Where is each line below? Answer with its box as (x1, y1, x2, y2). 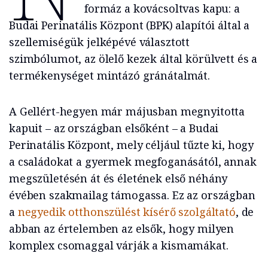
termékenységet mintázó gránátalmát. (9, 68, 210, 83)
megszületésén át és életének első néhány (9, 171, 228, 186)
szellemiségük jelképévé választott (9, 35, 190, 50)
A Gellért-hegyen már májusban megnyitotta (9, 104, 245, 119)
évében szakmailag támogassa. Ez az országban (9, 188, 255, 203)
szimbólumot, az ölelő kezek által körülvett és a (9, 51, 258, 66)
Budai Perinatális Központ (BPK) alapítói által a (9, 18, 250, 33)
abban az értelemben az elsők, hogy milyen (9, 221, 234, 236)
